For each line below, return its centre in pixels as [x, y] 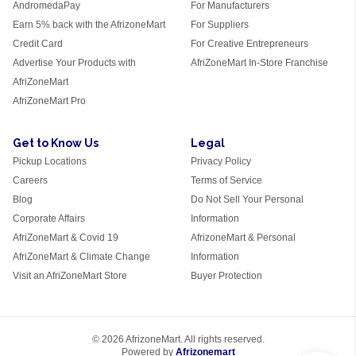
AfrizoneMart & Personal [243, 238]
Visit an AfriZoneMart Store [70, 276]
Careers [30, 180]
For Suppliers [220, 25]
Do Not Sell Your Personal [247, 199]
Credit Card [38, 44]
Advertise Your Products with [74, 63]
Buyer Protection [226, 276]
